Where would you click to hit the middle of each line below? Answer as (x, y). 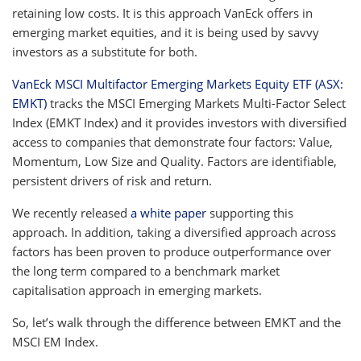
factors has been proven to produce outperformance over (172, 251)
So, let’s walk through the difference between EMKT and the (176, 322)
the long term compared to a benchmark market (146, 270)
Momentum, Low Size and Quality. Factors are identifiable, (174, 161)
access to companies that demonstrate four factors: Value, (172, 141)
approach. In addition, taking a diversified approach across (174, 232)
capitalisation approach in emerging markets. (137, 290)
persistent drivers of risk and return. (112, 180)
